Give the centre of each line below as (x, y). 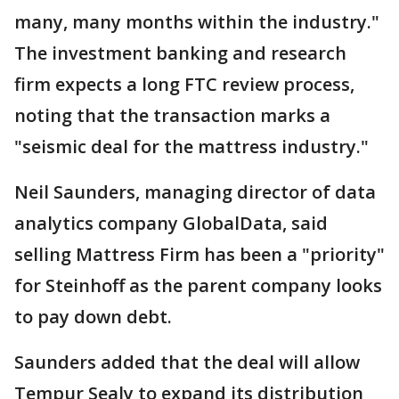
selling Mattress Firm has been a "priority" (199, 255)
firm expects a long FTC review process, (184, 85)
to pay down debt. (93, 317)
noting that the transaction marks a (172, 116)
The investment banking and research (180, 53)
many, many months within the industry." (197, 22)
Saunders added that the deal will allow (187, 362)
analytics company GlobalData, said (171, 224)
